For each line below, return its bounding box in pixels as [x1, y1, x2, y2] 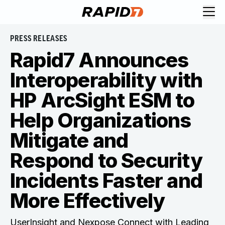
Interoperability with [10, 68, 203, 92]
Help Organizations [10, 108, 191, 133]
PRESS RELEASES [10, 35, 67, 43]
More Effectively [10, 188, 165, 213]
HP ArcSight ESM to [10, 88, 195, 113]
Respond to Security [10, 148, 202, 173]
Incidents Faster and [10, 168, 203, 193]
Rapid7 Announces [10, 48, 189, 72]
